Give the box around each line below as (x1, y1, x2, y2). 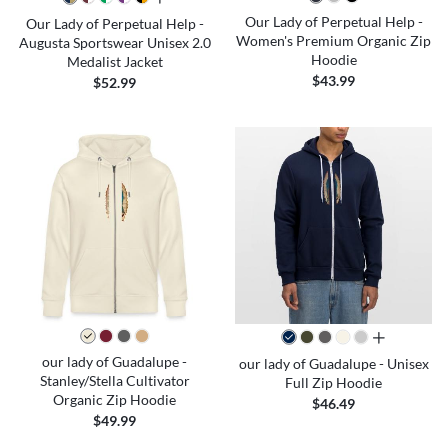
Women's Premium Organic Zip (236, 31, 431, 49)
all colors (371, 329, 429, 347)
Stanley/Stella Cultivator (39, 371, 190, 389)
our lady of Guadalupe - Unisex (238, 354, 429, 372)
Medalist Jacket (66, 52, 163, 70)
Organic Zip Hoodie (53, 390, 176, 408)
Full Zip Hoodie (285, 373, 382, 391)
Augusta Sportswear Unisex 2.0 (18, 33, 211, 51)
